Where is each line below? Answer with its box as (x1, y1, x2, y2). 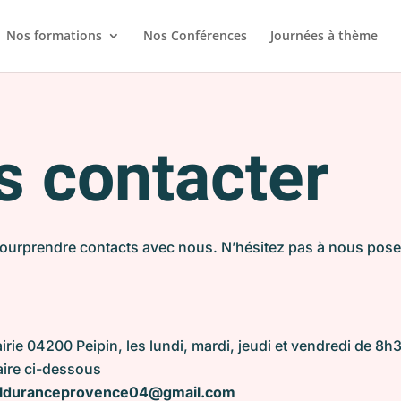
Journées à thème (269, 27, 378, 44)
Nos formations (5, 27, 102, 44)
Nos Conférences (142, 27, 247, 44)
